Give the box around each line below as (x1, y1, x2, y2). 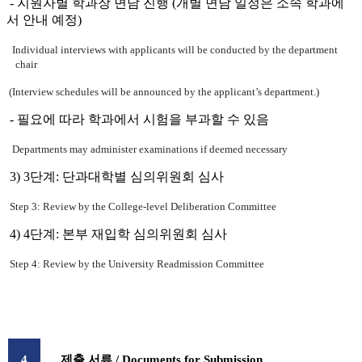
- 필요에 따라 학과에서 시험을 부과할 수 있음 (10, 112, 269, 127)
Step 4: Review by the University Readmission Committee (10, 258, 264, 271)
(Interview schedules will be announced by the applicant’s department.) (9, 86, 319, 99)
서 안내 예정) (6, 13, 82, 27)
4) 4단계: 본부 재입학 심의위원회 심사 (10, 227, 227, 242)
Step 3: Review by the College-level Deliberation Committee (10, 200, 276, 213)
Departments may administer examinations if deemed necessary (12, 143, 288, 156)
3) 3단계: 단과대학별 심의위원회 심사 (10, 170, 224, 184)
